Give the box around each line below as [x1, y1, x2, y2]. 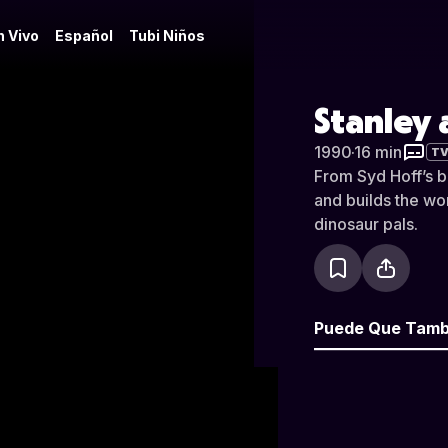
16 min [353, 142, 402, 162]
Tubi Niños [129, 27, 205, 44]
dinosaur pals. [313, 214, 418, 234]
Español [55, 27, 113, 44]
